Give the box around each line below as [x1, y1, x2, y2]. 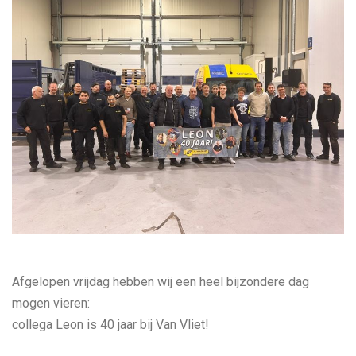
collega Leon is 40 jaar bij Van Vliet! [12, 317, 209, 333]
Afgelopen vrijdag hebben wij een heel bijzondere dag [12, 274, 309, 290]
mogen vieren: [12, 296, 90, 311]
